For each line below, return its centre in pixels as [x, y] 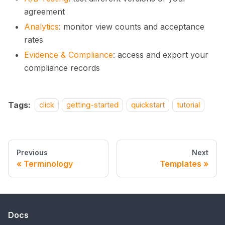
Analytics [41, 26]
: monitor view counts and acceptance [132, 26]
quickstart [148, 105]
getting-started [93, 105]
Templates [181, 163]
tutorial [189, 105]
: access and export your [161, 54]
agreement [44, 11]
